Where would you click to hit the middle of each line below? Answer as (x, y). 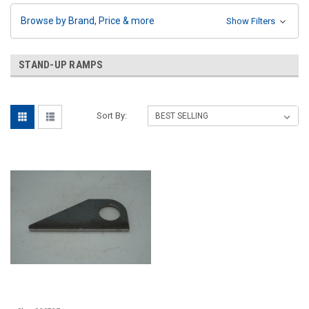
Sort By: (112, 115)
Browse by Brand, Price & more (88, 20)
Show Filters (251, 21)
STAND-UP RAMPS (61, 64)
